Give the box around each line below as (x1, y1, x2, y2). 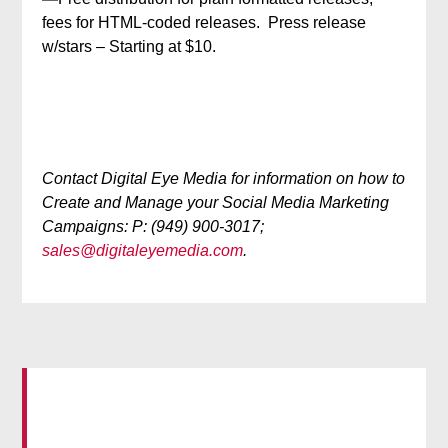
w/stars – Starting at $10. (42, 38, 217, 55)
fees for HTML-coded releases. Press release (42, 14, 367, 31)
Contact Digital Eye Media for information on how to (42, 170, 406, 187)
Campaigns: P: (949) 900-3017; (42, 218, 265, 235)
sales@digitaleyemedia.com (42, 242, 244, 259)
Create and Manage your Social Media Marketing (42, 194, 390, 211)
